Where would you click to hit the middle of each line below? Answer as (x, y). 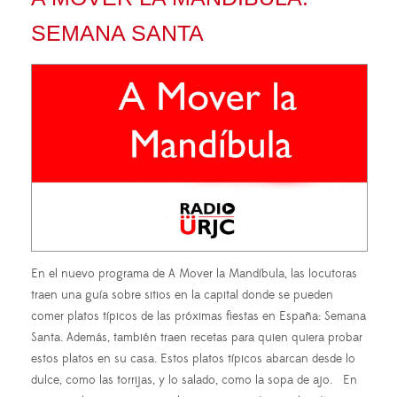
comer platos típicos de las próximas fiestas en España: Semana (198, 317)
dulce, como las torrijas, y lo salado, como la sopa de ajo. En (194, 381)
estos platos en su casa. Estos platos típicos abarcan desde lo (193, 359)
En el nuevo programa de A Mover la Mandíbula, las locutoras (194, 274)
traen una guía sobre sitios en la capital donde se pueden (182, 296)
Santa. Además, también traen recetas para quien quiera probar (197, 338)
